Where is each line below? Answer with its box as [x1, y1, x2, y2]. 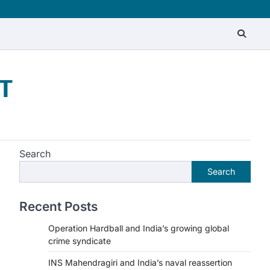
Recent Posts [19, 199, 98, 214]
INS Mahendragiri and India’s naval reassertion [48, 257, 232, 268]
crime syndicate [48, 236, 111, 246]
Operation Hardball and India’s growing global [48, 223, 229, 233]
